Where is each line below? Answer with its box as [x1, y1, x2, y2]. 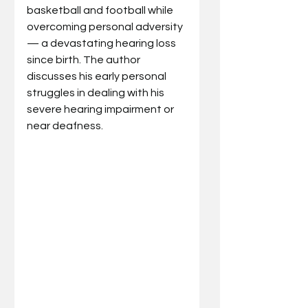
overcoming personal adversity [27, 21, 185, 32]
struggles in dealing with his [27, 87, 166, 98]
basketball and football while [27, 4, 175, 16]
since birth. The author [27, 54, 142, 65]
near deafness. [27, 120, 105, 131]
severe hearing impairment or [27, 103, 176, 115]
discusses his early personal [27, 70, 168, 82]
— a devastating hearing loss [27, 37, 178, 49]
